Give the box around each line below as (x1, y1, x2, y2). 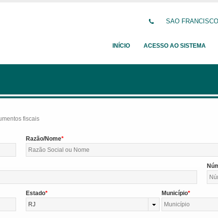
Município (162, 190, 188, 197)
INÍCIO (112, 42, 130, 49)
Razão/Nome (25, 135, 61, 142)
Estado (25, 190, 45, 197)
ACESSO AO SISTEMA (144, 42, 206, 49)
